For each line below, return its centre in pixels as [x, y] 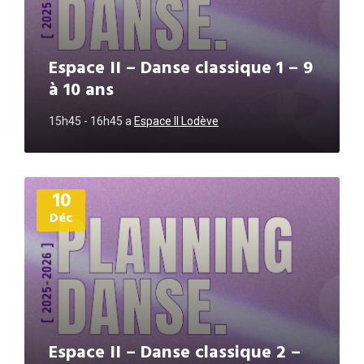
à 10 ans [81, 91]
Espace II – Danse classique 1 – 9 [181, 69]
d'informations [64, 198]
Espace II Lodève [176, 121]
